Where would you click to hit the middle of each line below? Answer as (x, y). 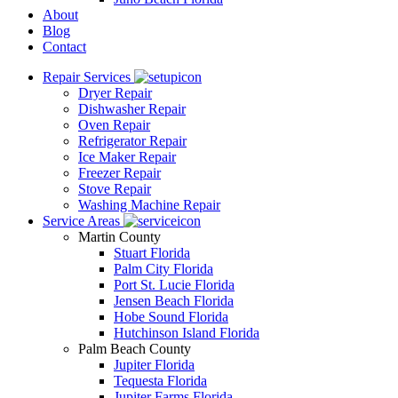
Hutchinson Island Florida (187, 333)
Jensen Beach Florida (174, 301)
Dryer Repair (115, 93)
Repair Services (88, 77)
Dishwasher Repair (132, 109)
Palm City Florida (163, 269)
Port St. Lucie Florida (174, 285)
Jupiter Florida (154, 365)
